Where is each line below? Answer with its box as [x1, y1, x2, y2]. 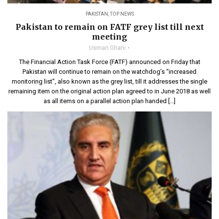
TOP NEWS [109, 11, 134, 17]
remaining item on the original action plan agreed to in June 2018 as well [8, 88, 211, 95]
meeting [92, 32, 127, 42]
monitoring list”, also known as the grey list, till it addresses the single [12, 78, 207, 86]
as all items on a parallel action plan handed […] [44, 97, 175, 105]
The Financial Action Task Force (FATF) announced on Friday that [19, 58, 200, 66]
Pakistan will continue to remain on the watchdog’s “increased [22, 68, 197, 76]
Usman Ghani [89, 44, 126, 52]
